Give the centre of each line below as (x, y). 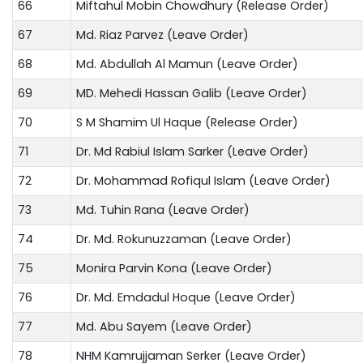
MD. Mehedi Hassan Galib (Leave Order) (192, 93)
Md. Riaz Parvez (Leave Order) (162, 34)
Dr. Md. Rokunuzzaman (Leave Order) (184, 239)
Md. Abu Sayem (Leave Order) (164, 326)
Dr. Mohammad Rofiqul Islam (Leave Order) (203, 180)
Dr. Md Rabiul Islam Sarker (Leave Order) (192, 151)
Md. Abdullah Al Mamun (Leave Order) (187, 64)
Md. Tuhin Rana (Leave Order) (163, 209)
